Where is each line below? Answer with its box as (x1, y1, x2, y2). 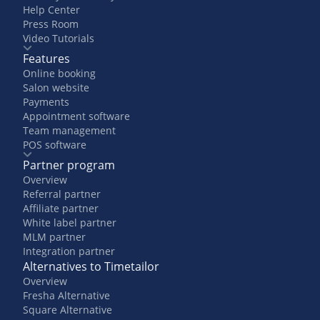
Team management (23, 123, 116, 137)
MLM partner (23, 229, 86, 244)
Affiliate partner (23, 201, 99, 215)
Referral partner (23, 186, 101, 201)
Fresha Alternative (23, 288, 110, 302)
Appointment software (23, 109, 130, 123)
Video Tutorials (23, 31, 94, 45)
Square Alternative (23, 302, 112, 316)
